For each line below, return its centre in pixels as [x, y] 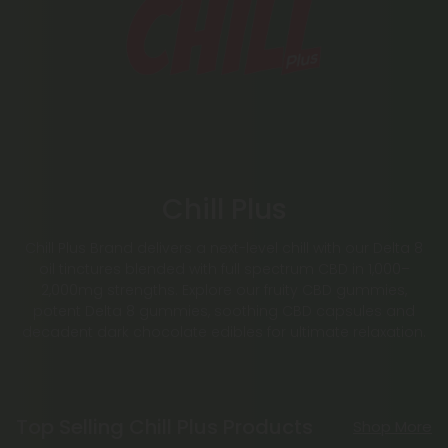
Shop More [392, 427]
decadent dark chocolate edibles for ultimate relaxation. [224, 332]
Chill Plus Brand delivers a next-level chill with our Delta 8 [224, 248]
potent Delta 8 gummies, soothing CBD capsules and [224, 311]
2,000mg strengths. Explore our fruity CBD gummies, [224, 290]
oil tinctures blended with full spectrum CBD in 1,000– [224, 269]
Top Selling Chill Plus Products [164, 426]
